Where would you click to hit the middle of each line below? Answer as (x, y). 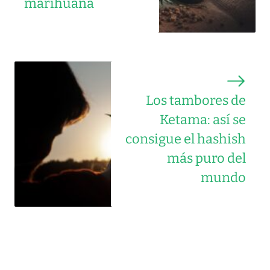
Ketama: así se (203, 120)
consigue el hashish (186, 139)
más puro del (206, 158)
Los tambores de (196, 100)
